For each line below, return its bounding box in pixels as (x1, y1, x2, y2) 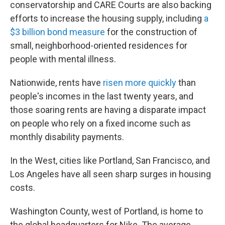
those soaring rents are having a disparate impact (10, 104, 206, 115)
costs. (10, 182, 35, 193)
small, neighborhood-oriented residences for (10, 40, 187, 51)
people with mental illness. (10, 54, 116, 64)
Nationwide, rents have (10, 77, 101, 88)
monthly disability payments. (10, 132, 124, 142)
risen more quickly (101, 77, 176, 88)
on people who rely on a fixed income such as (10, 118, 191, 129)
